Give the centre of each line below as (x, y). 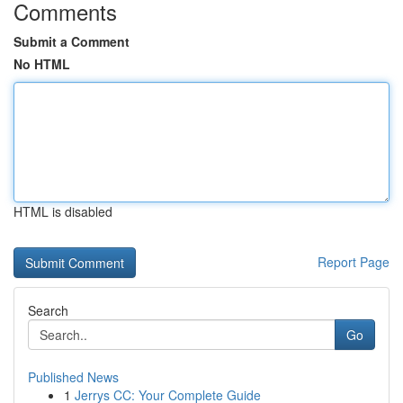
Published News (73, 377)
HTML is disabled (63, 211)
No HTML (42, 64)
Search (48, 310)
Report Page (354, 262)
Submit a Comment (72, 41)
